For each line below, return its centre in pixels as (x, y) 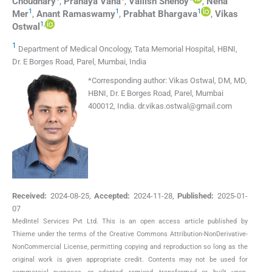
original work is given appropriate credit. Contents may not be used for (130, 260)
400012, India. (113, 106)
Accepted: (112, 196)
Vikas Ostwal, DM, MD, (207, 81)
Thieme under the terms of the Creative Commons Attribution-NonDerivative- (130, 234)
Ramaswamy (89, 14)
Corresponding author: (129, 81)
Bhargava (178, 14)
